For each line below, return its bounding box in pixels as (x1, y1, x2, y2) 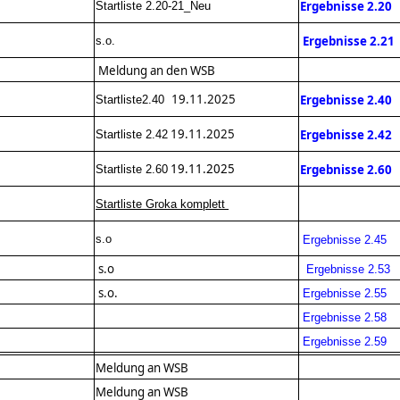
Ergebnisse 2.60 (300, 162, 392, 179)
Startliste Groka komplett (96, 197, 229, 212)
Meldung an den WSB (96, 62, 215, 79)
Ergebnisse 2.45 (303, 233, 390, 247)
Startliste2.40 (96, 93, 171, 107)
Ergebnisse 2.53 (303, 262, 394, 277)
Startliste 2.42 (96, 128, 168, 142)
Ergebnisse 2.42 (300, 127, 392, 144)
